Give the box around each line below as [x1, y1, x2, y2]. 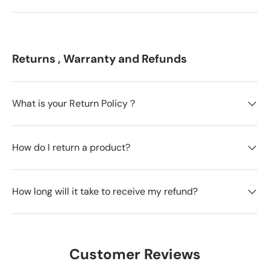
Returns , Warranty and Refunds [12, 51, 187, 67]
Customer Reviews [69, 244, 201, 263]
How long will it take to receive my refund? [12, 185, 198, 198]
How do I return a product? [12, 141, 130, 154]
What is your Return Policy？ [12, 97, 137, 110]
